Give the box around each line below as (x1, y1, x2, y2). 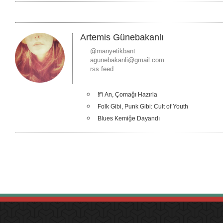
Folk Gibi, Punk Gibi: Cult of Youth (98, 103, 188, 110)
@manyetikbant (90, 47, 135, 55)
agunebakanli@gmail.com (90, 56, 164, 64)
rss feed (90, 65, 113, 73)
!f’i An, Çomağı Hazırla (98, 91, 157, 98)
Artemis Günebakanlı (80, 32, 164, 42)
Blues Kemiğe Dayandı (98, 115, 160, 122)
